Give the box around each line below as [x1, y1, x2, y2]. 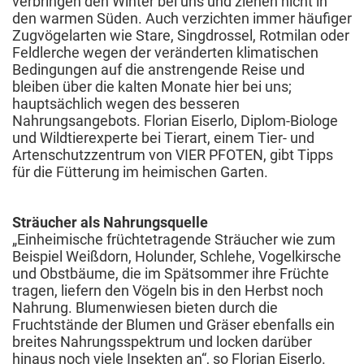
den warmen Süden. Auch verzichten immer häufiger [12, 9, 352, 27]
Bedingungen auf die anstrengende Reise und [12, 60, 305, 78]
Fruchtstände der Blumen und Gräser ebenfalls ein [12, 315, 335, 333]
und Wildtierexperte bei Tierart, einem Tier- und [12, 128, 314, 146]
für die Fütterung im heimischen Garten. [12, 162, 268, 180]
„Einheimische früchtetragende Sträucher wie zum [12, 230, 336, 248]
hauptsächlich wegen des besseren [12, 94, 240, 112]
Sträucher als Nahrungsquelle [12, 213, 208, 231]
